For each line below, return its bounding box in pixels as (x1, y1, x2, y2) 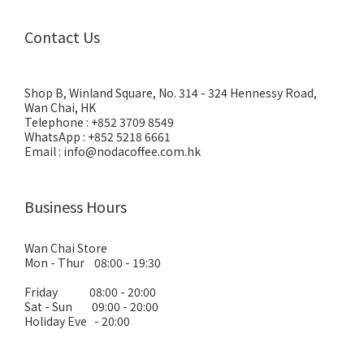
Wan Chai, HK (24, 99, 96, 115)
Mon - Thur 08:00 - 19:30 (24, 254, 161, 271)
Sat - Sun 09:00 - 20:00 (24, 298, 158, 314)
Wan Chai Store (24, 240, 107, 256)
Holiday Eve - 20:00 (24, 313, 130, 329)
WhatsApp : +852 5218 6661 (24, 128, 171, 145)
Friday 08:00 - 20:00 (24, 284, 156, 300)
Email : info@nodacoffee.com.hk (24, 143, 201, 159)
